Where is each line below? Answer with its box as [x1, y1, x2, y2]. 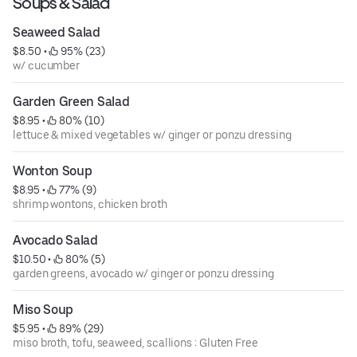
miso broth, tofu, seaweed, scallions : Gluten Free [13, 336, 258, 350]
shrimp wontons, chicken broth [13, 198, 167, 211]
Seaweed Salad [13, 25, 100, 41]
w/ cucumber [13, 59, 80, 73]
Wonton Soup [13, 163, 92, 179]
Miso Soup [13, 302, 74, 318]
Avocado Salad [13, 233, 98, 249]
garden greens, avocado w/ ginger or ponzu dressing [13, 267, 274, 280]
